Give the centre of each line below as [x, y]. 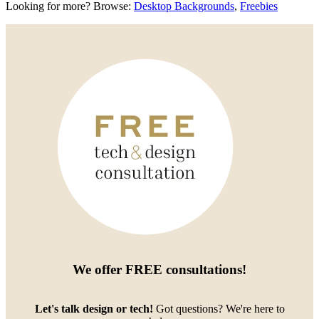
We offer [99, 270]
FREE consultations [184, 270]
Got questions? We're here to [219, 309]
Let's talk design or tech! [94, 309]
